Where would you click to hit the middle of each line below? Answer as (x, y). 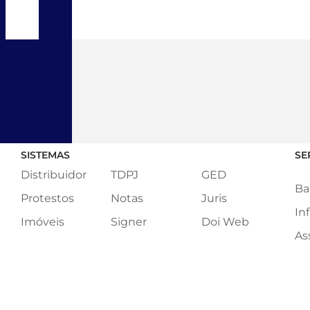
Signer (129, 222)
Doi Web (225, 222)
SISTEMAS (45, 155)
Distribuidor (54, 175)
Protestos (47, 198)
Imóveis (43, 222)
